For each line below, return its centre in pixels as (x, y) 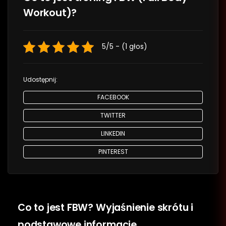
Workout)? (50, 12)
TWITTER (113, 115)
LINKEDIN (113, 133)
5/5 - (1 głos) (124, 46)
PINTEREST (113, 151)
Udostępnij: (40, 79)
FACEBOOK (113, 97)
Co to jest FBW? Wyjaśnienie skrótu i (106, 207)
